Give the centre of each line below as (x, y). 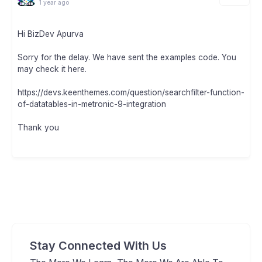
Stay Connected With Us (98, 246)
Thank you (38, 128)
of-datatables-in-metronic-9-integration (92, 104)
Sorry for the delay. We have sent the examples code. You (127, 58)
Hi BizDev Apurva (51, 34)
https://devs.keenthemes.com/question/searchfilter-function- (131, 93)
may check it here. (52, 69)
